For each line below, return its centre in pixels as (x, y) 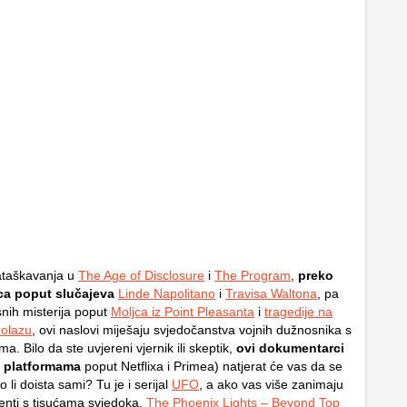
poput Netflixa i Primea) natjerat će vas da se (212, 366)
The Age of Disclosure (141, 275)
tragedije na (298, 311)
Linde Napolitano (167, 293)
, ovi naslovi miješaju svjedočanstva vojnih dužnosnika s (192, 329)
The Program (253, 275)
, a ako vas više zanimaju (271, 384)
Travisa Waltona (271, 293)
